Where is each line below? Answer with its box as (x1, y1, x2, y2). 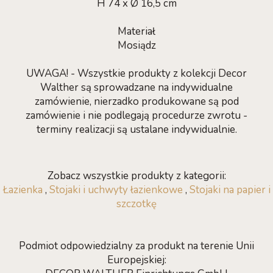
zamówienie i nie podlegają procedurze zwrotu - (26, 108, 247, 122)
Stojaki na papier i (189, 183, 271, 197)
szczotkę (116, 197, 157, 211)
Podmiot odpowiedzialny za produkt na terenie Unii (19, 239, 254, 253)
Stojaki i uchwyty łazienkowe (49, 183, 183, 197)
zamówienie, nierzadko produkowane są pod (34, 94, 239, 108)
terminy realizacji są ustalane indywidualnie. (36, 122, 237, 136)
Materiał (118, 24, 155, 38)
